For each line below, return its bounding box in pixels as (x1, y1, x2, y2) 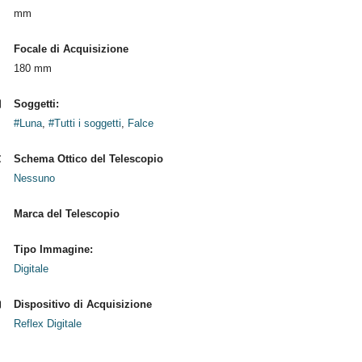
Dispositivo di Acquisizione (13, 298, 152, 310)
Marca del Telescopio (13, 208, 120, 220)
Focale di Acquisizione (13, 43, 128, 55)
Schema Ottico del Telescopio (13, 153, 163, 165)
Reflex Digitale (13, 318, 82, 330)
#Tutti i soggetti (48, 117, 121, 129)
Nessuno (13, 172, 55, 184)
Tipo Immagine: (13, 243, 93, 255)
